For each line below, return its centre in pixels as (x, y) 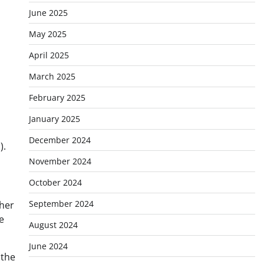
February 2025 (57, 98)
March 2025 (52, 76)
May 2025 (47, 34)
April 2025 (49, 55)
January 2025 (54, 119)
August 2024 (53, 225)
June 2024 (48, 246)
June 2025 (48, 13)
